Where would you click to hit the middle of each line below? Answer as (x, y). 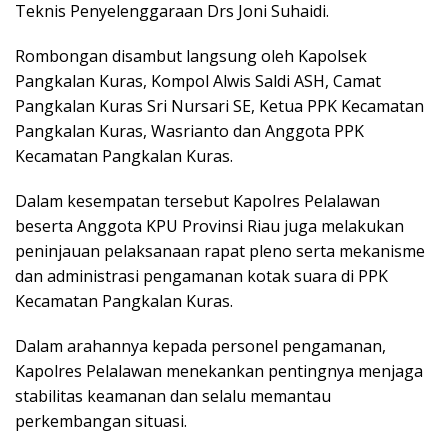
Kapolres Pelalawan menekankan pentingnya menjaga (219, 370)
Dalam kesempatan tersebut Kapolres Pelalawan (197, 200)
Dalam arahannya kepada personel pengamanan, (200, 345)
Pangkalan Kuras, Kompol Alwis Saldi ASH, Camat (198, 80)
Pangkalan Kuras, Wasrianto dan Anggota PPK (189, 130)
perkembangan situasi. (101, 420)
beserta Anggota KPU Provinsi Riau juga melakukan (209, 225)
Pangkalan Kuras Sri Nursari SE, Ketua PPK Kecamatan (219, 105)
